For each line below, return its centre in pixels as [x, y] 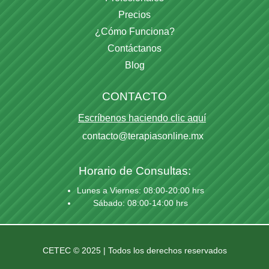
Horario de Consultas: [134, 171]
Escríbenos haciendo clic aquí [142, 118]
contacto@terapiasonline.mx [142, 136]
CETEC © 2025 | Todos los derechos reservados [134, 251]
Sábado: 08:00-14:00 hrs [141, 203]
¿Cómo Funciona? [134, 32]
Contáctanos [134, 49]
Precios [134, 15]
